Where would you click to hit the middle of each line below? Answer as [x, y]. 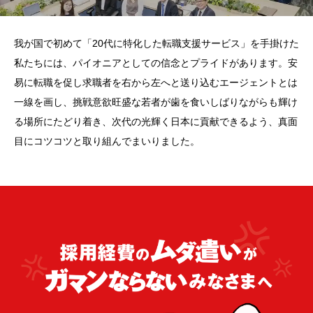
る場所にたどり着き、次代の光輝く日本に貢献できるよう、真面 [156, 121]
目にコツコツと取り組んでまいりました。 [107, 141]
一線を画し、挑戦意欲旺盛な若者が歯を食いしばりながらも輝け [156, 102]
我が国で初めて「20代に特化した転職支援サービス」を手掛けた [156, 43]
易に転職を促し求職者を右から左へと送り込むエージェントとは [156, 82]
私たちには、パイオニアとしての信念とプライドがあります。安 [156, 63]
